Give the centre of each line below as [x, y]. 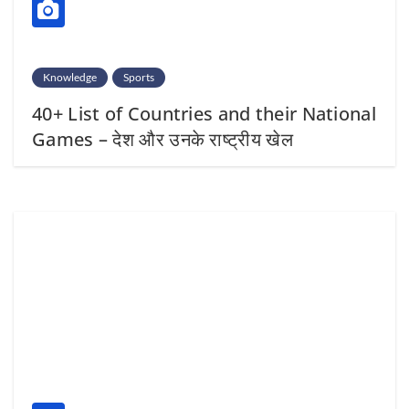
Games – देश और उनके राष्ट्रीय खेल [163, 139]
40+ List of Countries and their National [204, 113]
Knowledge [70, 77]
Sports [139, 77]
